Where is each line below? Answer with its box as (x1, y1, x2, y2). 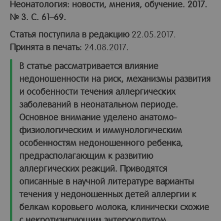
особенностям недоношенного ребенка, (19, 137, 183, 148)
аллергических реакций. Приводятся (19, 162, 167, 174)
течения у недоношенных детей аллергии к (19, 188, 196, 199)
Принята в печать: (10, 41, 82, 52)
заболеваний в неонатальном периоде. (19, 98, 178, 110)
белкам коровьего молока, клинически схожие (19, 201, 209, 212)
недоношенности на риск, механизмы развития (19, 73, 211, 84)
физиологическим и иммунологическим (19, 124, 182, 135)
